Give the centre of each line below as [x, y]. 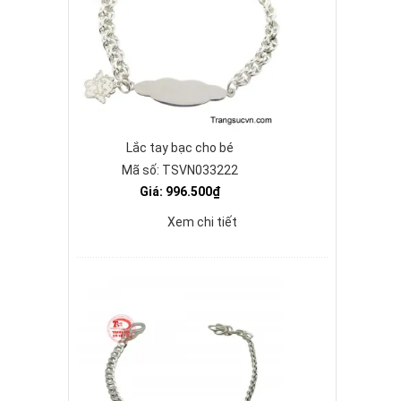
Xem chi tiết [202, 222]
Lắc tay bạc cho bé [180, 148]
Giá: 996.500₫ [180, 192]
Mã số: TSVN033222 [180, 170]
